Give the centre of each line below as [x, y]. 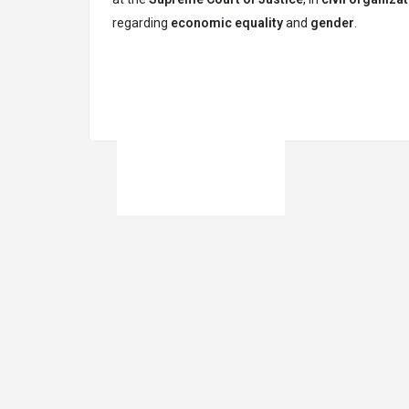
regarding [142, 23]
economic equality [227, 23]
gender [332, 23]
